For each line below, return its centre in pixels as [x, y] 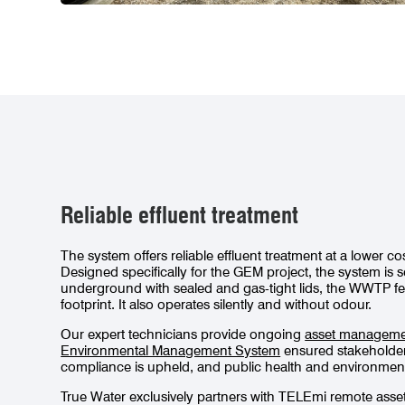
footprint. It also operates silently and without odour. [217, 305]
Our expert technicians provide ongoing [183, 335]
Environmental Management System [171, 351]
